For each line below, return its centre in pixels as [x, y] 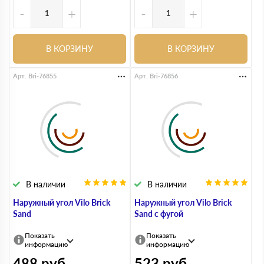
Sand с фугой [159, 213]
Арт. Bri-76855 [35, 75]
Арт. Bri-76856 [156, 75]
